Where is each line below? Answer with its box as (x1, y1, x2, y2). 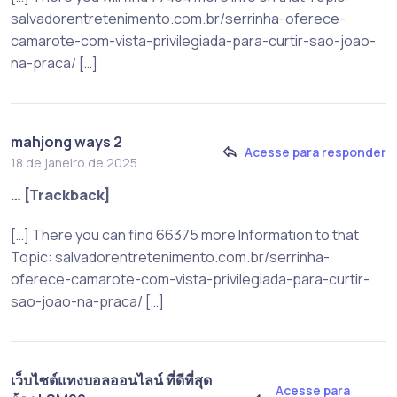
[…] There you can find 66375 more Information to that (11, 224, 359, 245)
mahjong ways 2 (11, 131, 122, 152)
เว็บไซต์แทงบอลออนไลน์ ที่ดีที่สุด (11, 370, 212, 390)
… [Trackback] (11, 184, 111, 205)
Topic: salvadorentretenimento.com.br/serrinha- (11, 246, 330, 267)
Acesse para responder (245, 144, 386, 161)
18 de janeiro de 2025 (11, 153, 137, 171)
